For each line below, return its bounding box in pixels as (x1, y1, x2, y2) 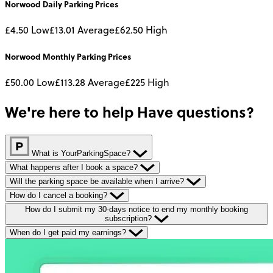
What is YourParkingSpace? (29, 148, 133, 158)
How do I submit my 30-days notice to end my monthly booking (25, 204, 248, 214)
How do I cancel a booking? (10, 190, 110, 200)
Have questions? (133, 101, 254, 122)
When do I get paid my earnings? (10, 227, 129, 237)
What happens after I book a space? (10, 162, 140, 172)
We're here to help (5, 101, 133, 122)
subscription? (104, 213, 154, 223)
